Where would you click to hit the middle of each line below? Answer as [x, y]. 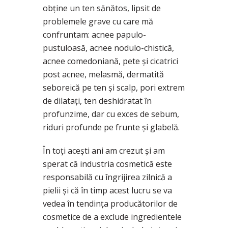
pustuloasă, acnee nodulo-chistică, [108, 48]
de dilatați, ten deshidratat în [97, 101]
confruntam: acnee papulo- [94, 34]
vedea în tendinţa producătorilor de [110, 203]
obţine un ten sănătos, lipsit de [102, 8]
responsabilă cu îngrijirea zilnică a [107, 177]
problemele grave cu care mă [98, 21]
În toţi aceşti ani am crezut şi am [104, 150]
